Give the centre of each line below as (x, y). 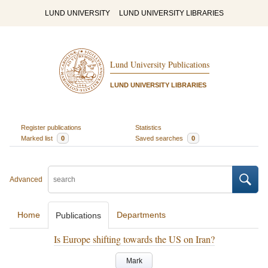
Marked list (37, 138)
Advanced (26, 179)
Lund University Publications (159, 65)
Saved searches (160, 138)
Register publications (51, 127)
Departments (141, 215)
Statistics (148, 127)
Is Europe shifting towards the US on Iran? (134, 239)
